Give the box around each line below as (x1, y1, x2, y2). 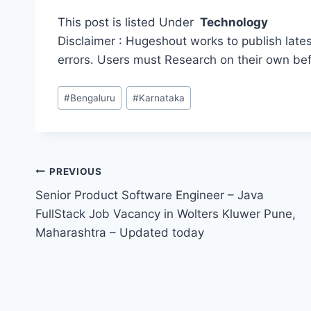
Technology (197, 15, 268, 30)
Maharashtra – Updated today (35, 226, 204, 240)
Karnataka (139, 92, 185, 103)
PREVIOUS (49, 165, 102, 177)
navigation (35, 192, 134, 217)
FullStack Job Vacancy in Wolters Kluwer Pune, (35, 207, 296, 221)
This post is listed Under (58, 15, 197, 30)
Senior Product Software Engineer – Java (35, 188, 264, 203)
